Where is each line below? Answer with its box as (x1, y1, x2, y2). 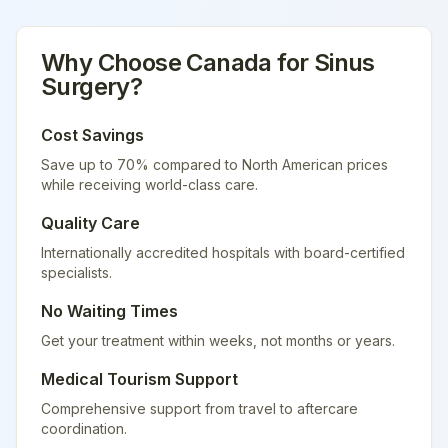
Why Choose (41, 48, 187, 77)
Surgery (41, 72, 130, 101)
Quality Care (41, 213, 140, 233)
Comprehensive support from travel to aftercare (41, 400, 358, 417)
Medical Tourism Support (41, 369, 238, 389)
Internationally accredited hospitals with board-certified (41, 244, 405, 261)
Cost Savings (41, 125, 144, 145)
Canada (186, 48, 272, 77)
